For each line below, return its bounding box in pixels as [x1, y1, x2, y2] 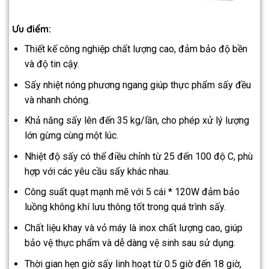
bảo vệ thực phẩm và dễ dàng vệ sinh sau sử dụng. [24, 237, 235, 249]
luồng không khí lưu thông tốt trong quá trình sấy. [24, 201, 226, 213]
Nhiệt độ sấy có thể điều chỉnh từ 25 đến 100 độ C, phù [24, 150, 253, 162]
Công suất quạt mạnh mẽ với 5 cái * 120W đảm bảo [24, 186, 240, 198]
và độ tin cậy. [24, 58, 79, 70]
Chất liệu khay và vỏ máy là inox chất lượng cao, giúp [24, 222, 243, 234]
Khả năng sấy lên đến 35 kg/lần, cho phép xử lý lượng [24, 115, 249, 127]
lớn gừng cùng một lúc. [24, 130, 118, 142]
